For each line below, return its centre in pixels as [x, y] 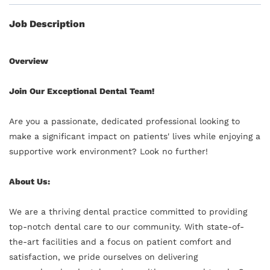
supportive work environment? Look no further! [108, 151]
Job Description [47, 24]
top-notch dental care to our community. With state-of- [127, 226]
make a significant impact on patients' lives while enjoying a [135, 136]
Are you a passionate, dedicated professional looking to [124, 121]
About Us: [30, 181]
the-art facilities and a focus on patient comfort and [120, 241]
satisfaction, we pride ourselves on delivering [103, 256]
